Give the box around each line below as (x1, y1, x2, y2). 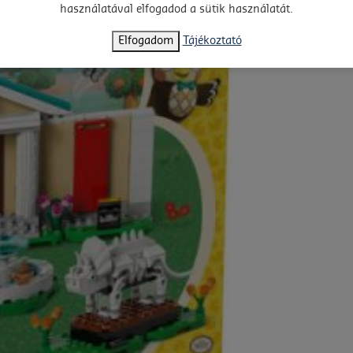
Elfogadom (117, 35, 173, 46)
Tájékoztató (182, 35, 242, 46)
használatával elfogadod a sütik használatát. (60, 4, 293, 15)
